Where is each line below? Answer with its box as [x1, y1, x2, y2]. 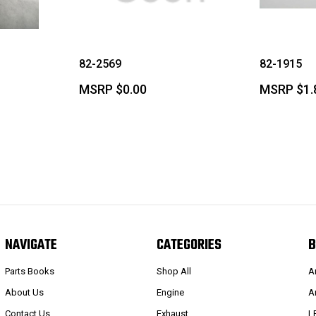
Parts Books [4, 265, 54, 276]
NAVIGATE [4, 234, 57, 256]
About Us [4, 286, 44, 298]
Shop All [157, 265, 192, 276]
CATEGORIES [157, 234, 222, 256]
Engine [157, 286, 185, 298]
